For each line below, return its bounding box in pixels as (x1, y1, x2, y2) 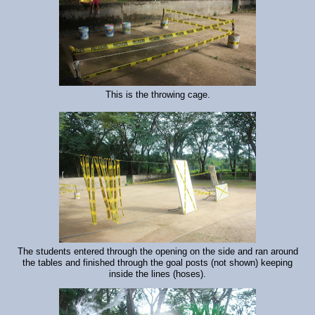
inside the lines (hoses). (109, 269, 206, 280)
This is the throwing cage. (105, 90, 210, 101)
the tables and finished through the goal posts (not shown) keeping (22, 258, 292, 269)
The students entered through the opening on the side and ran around (17, 247, 298, 257)
